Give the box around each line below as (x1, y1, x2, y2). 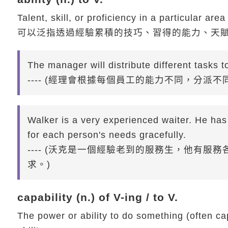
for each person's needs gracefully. (27, 130, 186, 140)
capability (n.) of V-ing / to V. (17, 191, 178, 204)
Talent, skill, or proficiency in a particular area (17, 13, 225, 23)
